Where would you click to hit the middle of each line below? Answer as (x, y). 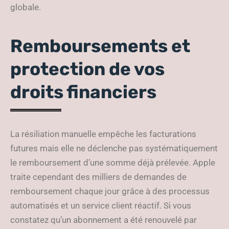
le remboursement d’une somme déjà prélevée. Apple (113, 163)
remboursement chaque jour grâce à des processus (110, 191)
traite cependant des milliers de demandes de (98, 177)
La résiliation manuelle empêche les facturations (103, 134)
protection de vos (87, 69)
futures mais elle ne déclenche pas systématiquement (114, 148)
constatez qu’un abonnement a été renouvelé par (104, 220)
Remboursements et (100, 46)
